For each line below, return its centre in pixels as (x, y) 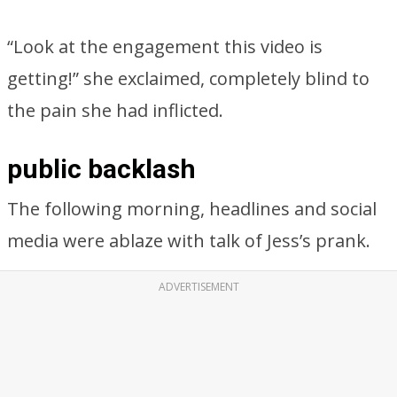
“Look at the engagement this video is (165, 47)
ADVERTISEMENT (198, 287)
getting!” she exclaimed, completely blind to (188, 78)
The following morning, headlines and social (192, 209)
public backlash (101, 169)
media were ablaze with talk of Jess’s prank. (189, 241)
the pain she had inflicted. (115, 110)
